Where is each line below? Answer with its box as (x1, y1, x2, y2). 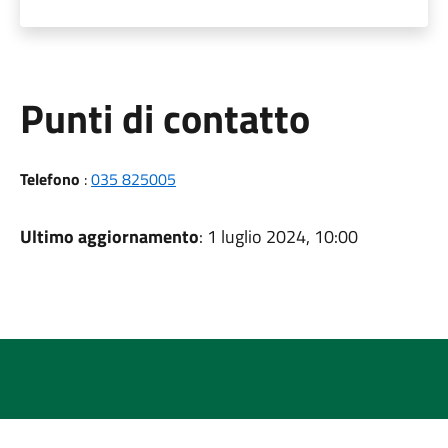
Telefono (19, 167, 80, 191)
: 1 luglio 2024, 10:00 (198, 223, 358, 250)
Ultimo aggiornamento (19, 223, 199, 250)
